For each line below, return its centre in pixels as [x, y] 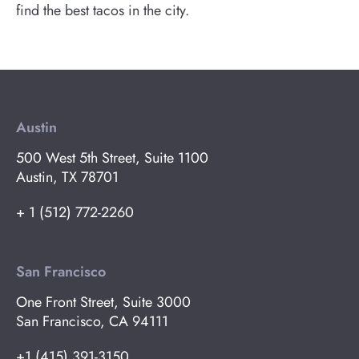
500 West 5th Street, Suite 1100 [112, 158]
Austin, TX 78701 [67, 177]
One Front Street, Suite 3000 [103, 302]
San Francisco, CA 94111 [92, 321]
